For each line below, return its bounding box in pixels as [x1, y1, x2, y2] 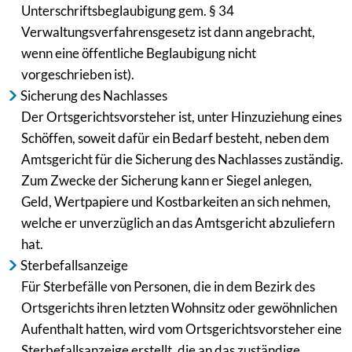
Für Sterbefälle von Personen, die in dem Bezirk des [21, 278, 315, 295]
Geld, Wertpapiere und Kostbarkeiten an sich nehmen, [21, 193, 331, 211]
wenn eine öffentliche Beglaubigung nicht [21, 45, 256, 62]
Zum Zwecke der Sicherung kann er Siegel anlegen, [21, 172, 312, 189]
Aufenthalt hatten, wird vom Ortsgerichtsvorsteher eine [21, 321, 342, 338]
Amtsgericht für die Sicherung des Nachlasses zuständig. [21, 151, 343, 168]
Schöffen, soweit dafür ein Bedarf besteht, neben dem [21, 130, 329, 147]
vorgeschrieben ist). [21, 66, 134, 83]
